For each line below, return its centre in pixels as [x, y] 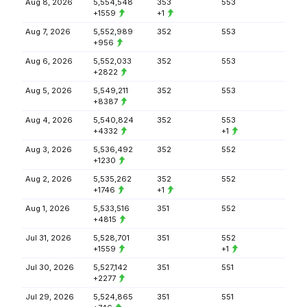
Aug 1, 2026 [48, 208]
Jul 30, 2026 [50, 267]
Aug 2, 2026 [49, 179]
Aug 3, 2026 [49, 149]
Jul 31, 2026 [48, 238]
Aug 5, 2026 [49, 90]
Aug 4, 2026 [49, 120]
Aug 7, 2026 [48, 32]
